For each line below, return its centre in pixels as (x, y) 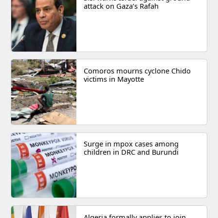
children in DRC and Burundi (131, 152)
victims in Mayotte (114, 79)
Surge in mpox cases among (131, 144)
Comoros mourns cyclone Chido (137, 70)
